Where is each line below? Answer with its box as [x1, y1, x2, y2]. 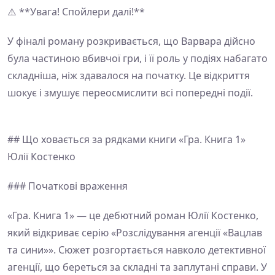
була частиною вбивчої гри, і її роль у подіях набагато [7, 52, 268, 65]
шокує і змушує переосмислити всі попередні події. [7, 86, 253, 99]
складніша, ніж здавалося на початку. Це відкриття [7, 69, 250, 82]
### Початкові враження [7, 179, 128, 193]
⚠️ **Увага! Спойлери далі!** [7, 5, 145, 18]
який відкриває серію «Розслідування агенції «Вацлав [7, 226, 262, 239]
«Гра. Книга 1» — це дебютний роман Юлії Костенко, [7, 209, 258, 222]
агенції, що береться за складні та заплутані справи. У [7, 260, 267, 274]
